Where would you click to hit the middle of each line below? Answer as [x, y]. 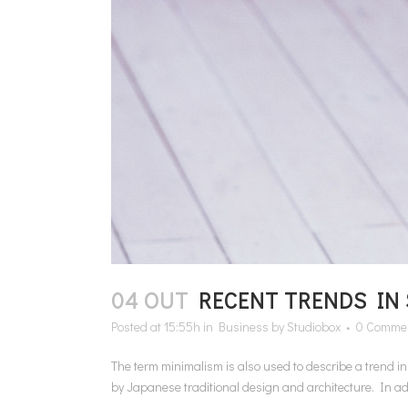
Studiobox [314, 326]
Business [244, 326]
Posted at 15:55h [156, 326]
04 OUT [150, 300]
